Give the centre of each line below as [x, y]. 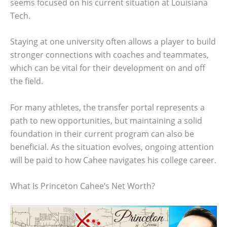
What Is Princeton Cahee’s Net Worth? [83, 186]
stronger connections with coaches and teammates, [109, 55]
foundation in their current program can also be [102, 134]
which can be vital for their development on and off [108, 68]
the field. [27, 81]
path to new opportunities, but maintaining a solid [106, 120]
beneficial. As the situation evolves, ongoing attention [112, 147]
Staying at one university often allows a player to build [113, 42]
